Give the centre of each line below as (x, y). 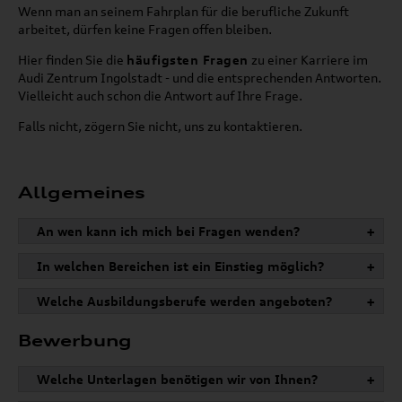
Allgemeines (82, 192)
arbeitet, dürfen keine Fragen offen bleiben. (145, 30)
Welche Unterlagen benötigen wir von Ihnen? (178, 380)
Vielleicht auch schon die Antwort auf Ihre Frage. (160, 96)
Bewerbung (75, 341)
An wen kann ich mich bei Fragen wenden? (169, 232)
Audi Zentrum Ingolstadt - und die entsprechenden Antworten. (200, 78)
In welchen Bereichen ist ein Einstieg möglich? (181, 267)
